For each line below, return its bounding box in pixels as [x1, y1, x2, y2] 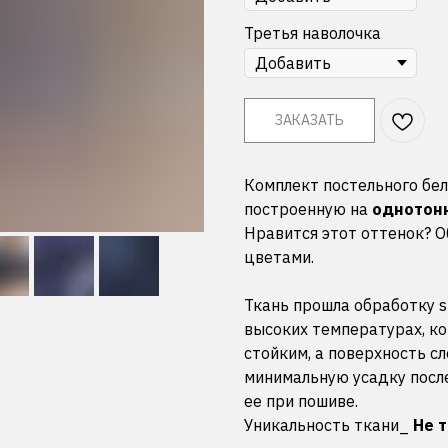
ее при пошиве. [244, 391, 358, 411]
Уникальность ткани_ [244, 415, 413, 435]
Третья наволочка [244, 23, 381, 43]
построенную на [244, 199, 372, 219]
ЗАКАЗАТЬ [275, 111, 344, 129]
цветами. [244, 247, 314, 267]
